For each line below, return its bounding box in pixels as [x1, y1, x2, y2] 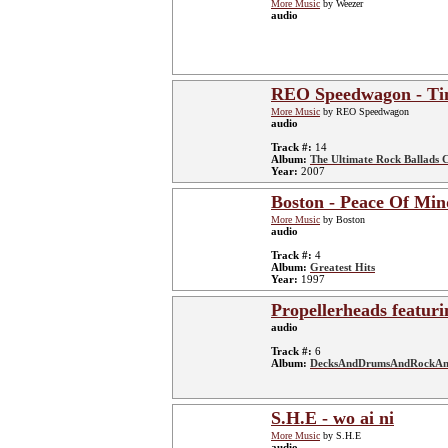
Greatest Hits [310, 261, 375, 273]
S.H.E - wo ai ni [271, 408, 394, 428]
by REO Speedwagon [320, 106, 409, 117]
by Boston [320, 214, 365, 225]
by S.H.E [320, 430, 361, 441]
